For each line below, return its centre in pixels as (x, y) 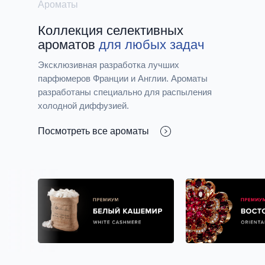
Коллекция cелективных (111, 31)
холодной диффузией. (83, 106)
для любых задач (151, 45)
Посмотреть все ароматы (93, 131)
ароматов (68, 45)
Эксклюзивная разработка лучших (109, 65)
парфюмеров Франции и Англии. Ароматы (123, 79)
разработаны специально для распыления (125, 92)
